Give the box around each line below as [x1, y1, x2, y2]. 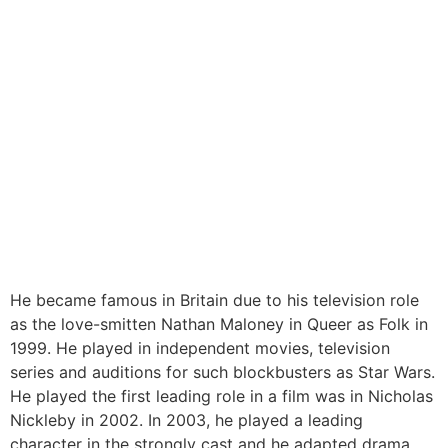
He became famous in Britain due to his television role [10, 289, 419, 310]
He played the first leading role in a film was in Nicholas [10, 385, 433, 406]
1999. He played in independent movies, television [10, 337, 390, 358]
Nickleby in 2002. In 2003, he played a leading [10, 409, 363, 430]
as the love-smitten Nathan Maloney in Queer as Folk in [10, 313, 428, 334]
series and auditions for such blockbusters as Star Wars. [10, 361, 435, 382]
